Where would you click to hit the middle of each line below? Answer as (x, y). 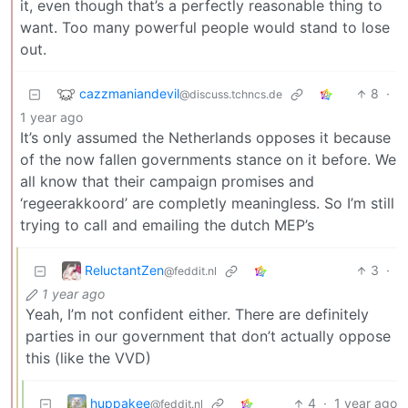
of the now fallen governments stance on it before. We (208, 160)
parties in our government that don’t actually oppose (208, 337)
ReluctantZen (124, 270)
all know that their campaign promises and (167, 182)
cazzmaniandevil (129, 93)
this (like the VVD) (88, 358)
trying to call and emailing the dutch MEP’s (167, 225)
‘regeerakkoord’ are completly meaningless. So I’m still (207, 204)
